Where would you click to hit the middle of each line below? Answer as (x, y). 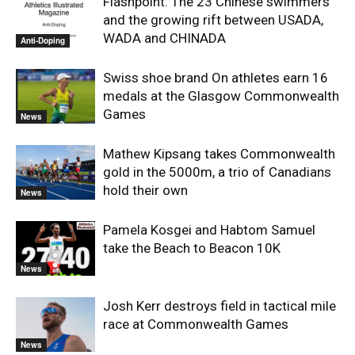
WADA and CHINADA (164, 38)
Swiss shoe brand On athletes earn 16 (216, 78)
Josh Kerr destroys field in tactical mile (219, 306)
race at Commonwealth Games (196, 324)
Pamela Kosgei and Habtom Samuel (209, 230)
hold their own (145, 190)
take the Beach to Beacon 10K (192, 248)
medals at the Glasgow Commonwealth (221, 96)
